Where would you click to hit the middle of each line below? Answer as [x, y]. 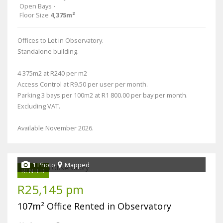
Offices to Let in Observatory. [60, 41]
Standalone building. [48, 52]
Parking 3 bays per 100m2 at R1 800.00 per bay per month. [103, 95]
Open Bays [36, 6]
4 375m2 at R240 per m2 [52, 73]
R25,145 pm [51, 190]
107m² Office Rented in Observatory [94, 206]
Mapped [77, 165]
